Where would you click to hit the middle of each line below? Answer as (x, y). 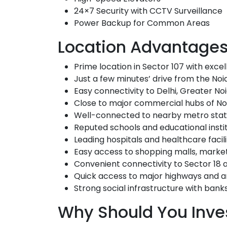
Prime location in (108, 66)
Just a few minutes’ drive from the (143, 79)
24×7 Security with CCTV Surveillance (148, 11)
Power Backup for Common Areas (142, 23)
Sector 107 (163, 66)
